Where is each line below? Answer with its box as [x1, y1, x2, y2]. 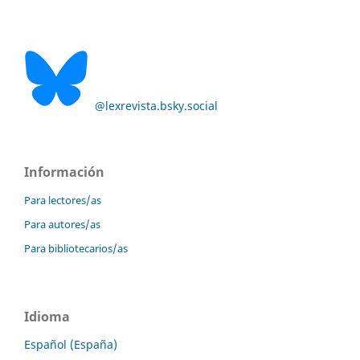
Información [24, 163, 104, 182]
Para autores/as [24, 217, 100, 232]
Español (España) [24, 337, 117, 353]
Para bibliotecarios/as [24, 241, 128, 256]
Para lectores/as [24, 193, 101, 208]
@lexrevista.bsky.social [88, 98, 218, 114]
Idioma [24, 308, 70, 326]
